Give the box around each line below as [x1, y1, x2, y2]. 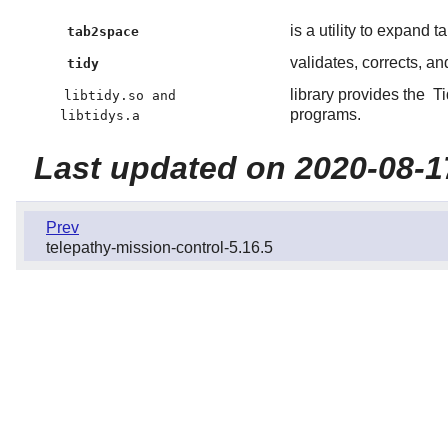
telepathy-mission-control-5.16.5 [46, 238, 273, 256]
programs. [289, 105, 361, 123]
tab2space [67, 23, 140, 39]
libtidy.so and [63, 87, 176, 103]
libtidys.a [59, 107, 140, 123]
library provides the [289, 85, 429, 103]
